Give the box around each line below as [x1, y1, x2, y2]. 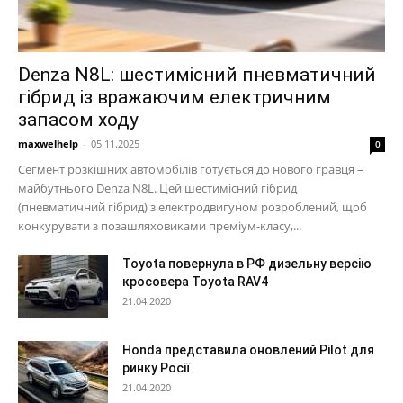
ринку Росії [122, 361, 190, 376]
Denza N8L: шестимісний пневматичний [18, 64, 376, 86]
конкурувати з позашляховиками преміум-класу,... [18, 218, 301, 235]
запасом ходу [18, 109, 139, 131]
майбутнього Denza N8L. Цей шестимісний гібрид [18, 180, 297, 197]
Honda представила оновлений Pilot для [122, 343, 374, 358]
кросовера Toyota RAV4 [122, 274, 268, 290]
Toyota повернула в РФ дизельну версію [122, 256, 372, 272]
